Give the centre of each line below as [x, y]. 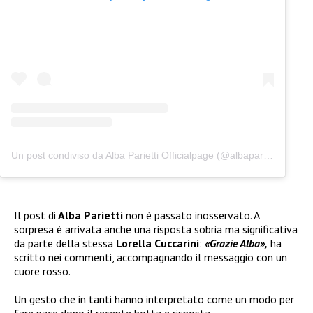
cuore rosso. [42, 271]
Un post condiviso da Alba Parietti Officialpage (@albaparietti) [268, 155]
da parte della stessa [65, 243]
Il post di [35, 215]
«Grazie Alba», [236, 243]
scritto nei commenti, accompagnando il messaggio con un [151, 257]
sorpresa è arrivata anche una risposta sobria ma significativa [156, 229]
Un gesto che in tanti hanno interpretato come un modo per [154, 299]
